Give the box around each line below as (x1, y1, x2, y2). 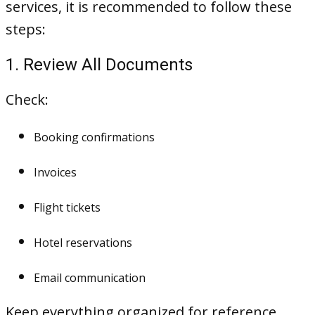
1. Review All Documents (6, 55, 193, 75)
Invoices (34, 165, 77, 180)
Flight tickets (34, 200, 101, 215)
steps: (6, 20, 46, 39)
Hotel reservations (34, 235, 132, 250)
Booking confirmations (34, 129, 155, 145)
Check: (6, 90, 49, 109)
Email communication (34, 270, 146, 285)
